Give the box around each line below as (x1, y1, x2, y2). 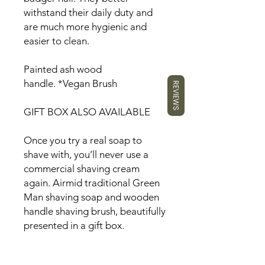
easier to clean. (24, 35, 89, 47)
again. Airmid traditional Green (24, 177, 160, 189)
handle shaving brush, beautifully (24, 205, 166, 217)
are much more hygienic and (24, 21, 147, 33)
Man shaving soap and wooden (24, 191, 159, 203)
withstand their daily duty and (24, 7, 153, 18)
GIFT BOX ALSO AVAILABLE (24, 106, 150, 118)
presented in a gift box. (24, 219, 124, 231)
